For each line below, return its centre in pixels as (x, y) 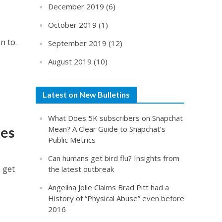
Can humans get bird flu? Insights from (114, 158)
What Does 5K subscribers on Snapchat (116, 118)
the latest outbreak (81, 169)
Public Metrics (72, 140)
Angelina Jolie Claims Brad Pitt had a (109, 187)
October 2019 (73, 25)
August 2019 (70, 61)
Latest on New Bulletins (86, 94)
